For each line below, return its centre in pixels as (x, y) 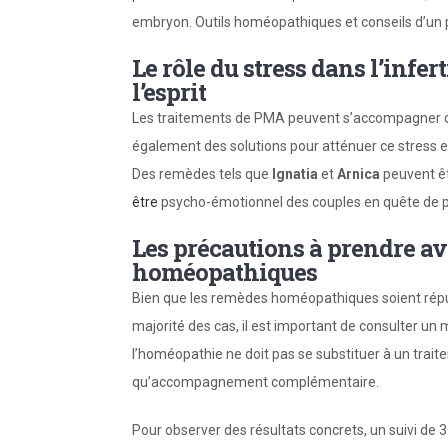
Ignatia (295, 173)
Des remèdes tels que (202, 173)
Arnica (358, 173)
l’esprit (169, 91)
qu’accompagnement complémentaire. (255, 381)
